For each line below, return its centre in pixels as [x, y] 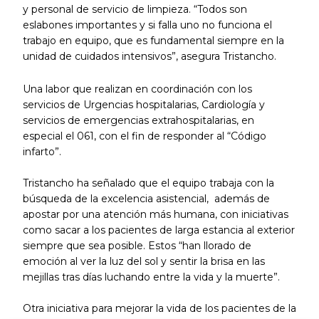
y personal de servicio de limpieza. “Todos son [135, 9]
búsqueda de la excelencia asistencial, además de [146, 199]
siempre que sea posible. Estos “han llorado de [137, 246]
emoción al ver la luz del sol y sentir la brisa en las [143, 262]
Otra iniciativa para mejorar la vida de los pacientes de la [159, 309]
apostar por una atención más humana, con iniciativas [155, 215]
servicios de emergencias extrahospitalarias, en [138, 121]
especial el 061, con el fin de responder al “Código [144, 136]
